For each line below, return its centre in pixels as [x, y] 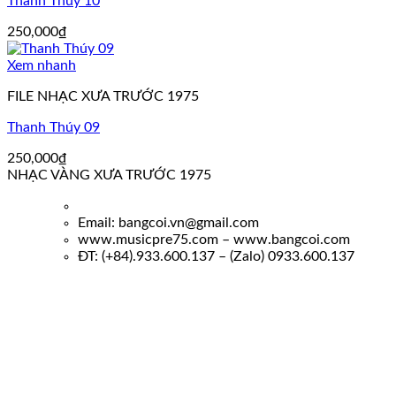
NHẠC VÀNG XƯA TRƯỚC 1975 [109, 175]
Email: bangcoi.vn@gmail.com [168, 223]
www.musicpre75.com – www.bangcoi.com [214, 240]
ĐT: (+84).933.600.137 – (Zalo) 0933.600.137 [216, 257]
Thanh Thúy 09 [53, 128]
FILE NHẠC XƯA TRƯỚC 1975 [103, 97]
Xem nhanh [42, 66]
